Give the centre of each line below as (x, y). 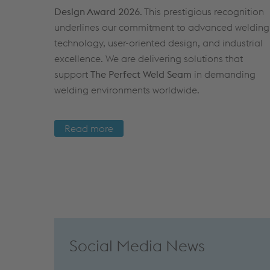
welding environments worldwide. (128, 89)
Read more (89, 128)
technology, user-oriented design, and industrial (159, 42)
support (72, 74)
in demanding (224, 74)
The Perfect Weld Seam (141, 74)
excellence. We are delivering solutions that (149, 58)
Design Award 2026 (97, 11)
